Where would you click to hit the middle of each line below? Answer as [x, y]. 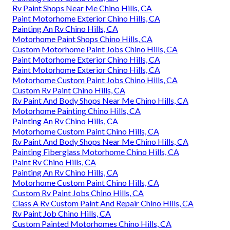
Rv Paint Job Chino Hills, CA [62, 214]
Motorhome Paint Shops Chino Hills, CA [82, 39]
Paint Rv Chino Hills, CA [54, 162]
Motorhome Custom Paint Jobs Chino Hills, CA [95, 80]
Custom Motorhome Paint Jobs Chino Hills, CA [95, 49]
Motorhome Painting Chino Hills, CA [76, 111]
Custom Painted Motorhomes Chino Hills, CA [92, 224]
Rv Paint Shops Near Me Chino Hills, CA [82, 8]
